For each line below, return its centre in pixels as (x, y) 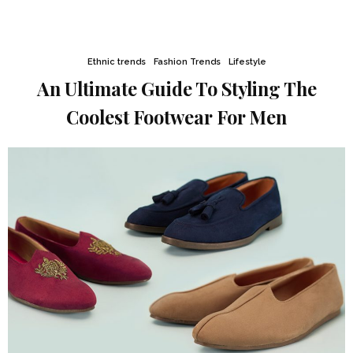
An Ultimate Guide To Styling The (176, 89)
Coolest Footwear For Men (176, 117)
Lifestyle (247, 62)
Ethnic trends (116, 62)
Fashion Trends (187, 62)
